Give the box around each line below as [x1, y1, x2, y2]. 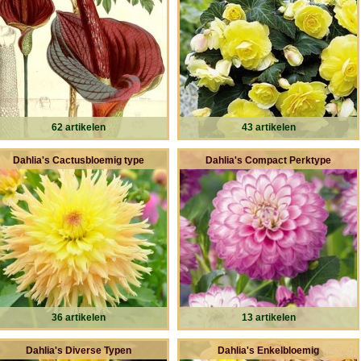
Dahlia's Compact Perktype [205, 155, 331, 165]
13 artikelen [241, 312, 296, 322]
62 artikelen [51, 122, 106, 132]
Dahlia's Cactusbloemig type [12, 155, 144, 165]
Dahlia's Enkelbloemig [218, 345, 319, 355]
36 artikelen [51, 312, 106, 322]
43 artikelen [241, 122, 296, 132]
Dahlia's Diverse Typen [25, 345, 131, 355]
